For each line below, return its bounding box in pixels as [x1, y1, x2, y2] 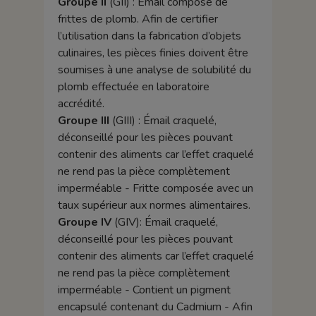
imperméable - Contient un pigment [57, 281, 231, 298]
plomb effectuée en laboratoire [57, 78, 209, 95]
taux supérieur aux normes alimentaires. [57, 197, 250, 213]
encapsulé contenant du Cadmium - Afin [57, 298, 253, 315]
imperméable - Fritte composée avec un [57, 180, 253, 196]
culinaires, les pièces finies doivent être [57, 44, 248, 61]
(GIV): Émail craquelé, [111, 214, 218, 230]
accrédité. [57, 95, 104, 111]
